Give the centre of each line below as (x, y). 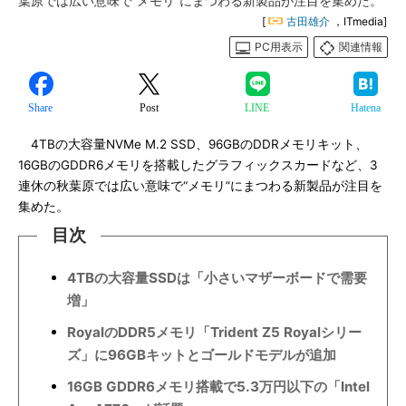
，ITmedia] (360, 21)
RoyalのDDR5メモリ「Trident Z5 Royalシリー (214, 332)
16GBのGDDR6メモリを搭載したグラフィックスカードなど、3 (198, 165)
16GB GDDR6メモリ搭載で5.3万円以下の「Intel (218, 387)
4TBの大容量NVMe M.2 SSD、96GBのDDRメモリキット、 (193, 144)
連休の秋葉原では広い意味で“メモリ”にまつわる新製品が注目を (200, 186)
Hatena (365, 108)
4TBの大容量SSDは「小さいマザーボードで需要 (217, 278)
